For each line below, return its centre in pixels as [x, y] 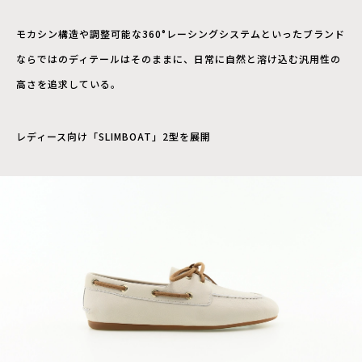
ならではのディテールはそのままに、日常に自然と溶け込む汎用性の [179, 58]
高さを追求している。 [69, 83]
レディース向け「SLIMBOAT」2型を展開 [114, 136]
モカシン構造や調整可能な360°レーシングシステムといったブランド [181, 33]
